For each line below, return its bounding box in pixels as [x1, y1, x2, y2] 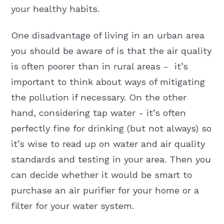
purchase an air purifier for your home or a [10, 184, 199, 195]
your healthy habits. [10, 3, 102, 14]
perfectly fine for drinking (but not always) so [10, 122, 211, 133]
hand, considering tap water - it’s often [10, 107, 186, 118]
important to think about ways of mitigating [10, 76, 205, 87]
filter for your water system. [10, 200, 134, 211]
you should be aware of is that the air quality [10, 45, 211, 56]
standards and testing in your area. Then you [10, 153, 211, 164]
